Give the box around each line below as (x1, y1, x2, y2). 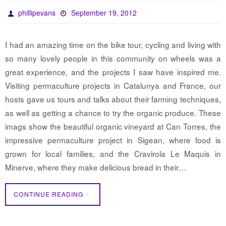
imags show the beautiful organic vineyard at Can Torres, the (5, 121, 221, 132)
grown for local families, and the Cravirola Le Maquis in (5, 148, 221, 159)
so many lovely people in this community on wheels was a (5, 52, 221, 64)
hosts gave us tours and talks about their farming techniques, (5, 93, 221, 105)
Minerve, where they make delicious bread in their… (5, 161, 186, 173)
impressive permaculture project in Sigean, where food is (5, 134, 221, 146)
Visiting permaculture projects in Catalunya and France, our (5, 80, 221, 91)
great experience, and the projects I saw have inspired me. (5, 66, 221, 78)
